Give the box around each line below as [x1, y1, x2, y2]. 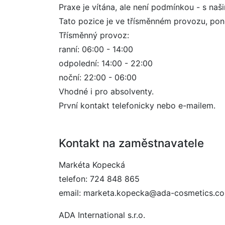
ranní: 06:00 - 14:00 [59, 44, 133, 54]
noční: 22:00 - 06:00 [59, 72, 137, 82]
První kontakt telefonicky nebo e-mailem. [59, 100, 215, 110]
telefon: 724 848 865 [59, 174, 140, 184]
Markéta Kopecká [59, 160, 125, 170]
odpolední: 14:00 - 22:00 [59, 58, 153, 68]
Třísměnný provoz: [59, 30, 129, 40]
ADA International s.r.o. [59, 210, 145, 220]
